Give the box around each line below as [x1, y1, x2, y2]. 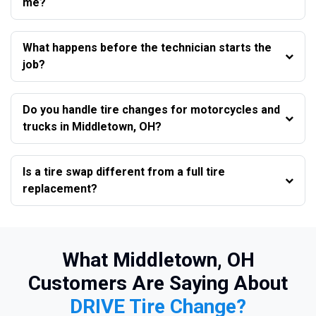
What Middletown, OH [61, 248, 255, 272]
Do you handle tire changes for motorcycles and [23, 103, 280, 117]
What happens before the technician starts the [23, 41, 272, 55]
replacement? [23, 182, 97, 196]
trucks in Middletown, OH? [23, 120, 162, 134]
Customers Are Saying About [28, 272, 288, 296]
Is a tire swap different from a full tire [23, 165, 225, 179]
